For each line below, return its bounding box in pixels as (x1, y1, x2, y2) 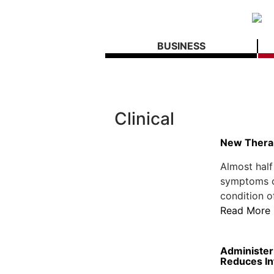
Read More (220, 204, 270, 217)
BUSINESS (157, 40, 206, 52)
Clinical (114, 108, 174, 129)
